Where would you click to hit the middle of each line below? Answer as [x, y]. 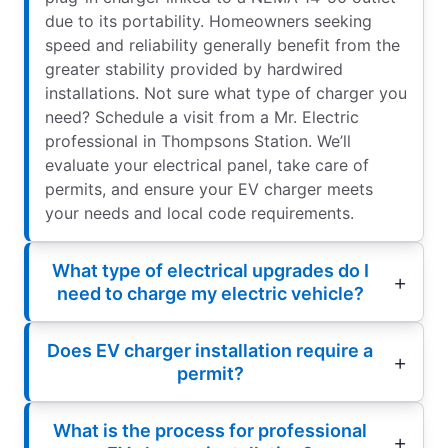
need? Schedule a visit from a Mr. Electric [202, 116]
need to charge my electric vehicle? [210, 293]
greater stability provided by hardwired [194, 68]
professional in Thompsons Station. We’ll [198, 140]
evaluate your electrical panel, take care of [207, 164]
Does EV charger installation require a [210, 350]
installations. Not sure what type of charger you [226, 92]
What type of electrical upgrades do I [210, 270]
